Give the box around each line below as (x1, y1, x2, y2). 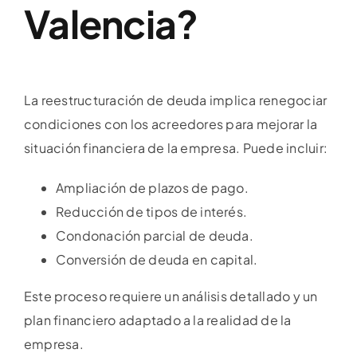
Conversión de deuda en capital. (56, 250, 258, 268)
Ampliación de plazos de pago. (56, 178, 249, 196)
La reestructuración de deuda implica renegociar (24, 91, 328, 108)
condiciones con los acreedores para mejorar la (24, 115, 318, 132)
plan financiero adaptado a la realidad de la (24, 311, 292, 328)
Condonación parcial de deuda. (56, 226, 253, 244)
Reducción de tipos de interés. (56, 202, 248, 220)
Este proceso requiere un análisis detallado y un (24, 287, 318, 304)
